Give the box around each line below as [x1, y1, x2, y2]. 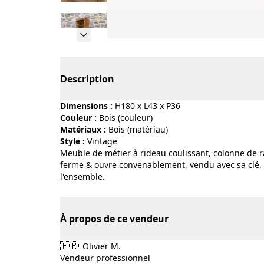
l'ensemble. [60, 171, 105, 182]
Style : [60, 136, 85, 147]
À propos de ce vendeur [60, 212, 169, 225]
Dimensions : [60, 100, 113, 111]
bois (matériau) [114, 124, 168, 135]
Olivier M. [80, 240, 121, 252]
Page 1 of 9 [107, 38, 156, 51]
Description [60, 72, 114, 85]
